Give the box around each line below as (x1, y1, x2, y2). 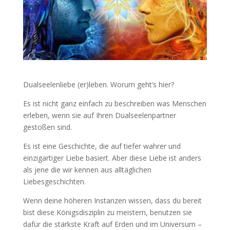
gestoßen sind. (23, 122, 72, 132)
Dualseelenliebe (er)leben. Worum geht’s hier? (23, 79, 174, 89)
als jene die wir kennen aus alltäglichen (23, 164, 151, 175)
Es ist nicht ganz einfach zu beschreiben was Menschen (23, 98, 206, 108)
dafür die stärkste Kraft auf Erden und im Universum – (23, 219, 202, 229)
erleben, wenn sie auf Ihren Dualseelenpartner (23, 110, 176, 120)
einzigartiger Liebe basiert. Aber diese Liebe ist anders (23, 152, 201, 163)
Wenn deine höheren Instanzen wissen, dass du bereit (23, 195, 202, 205)
